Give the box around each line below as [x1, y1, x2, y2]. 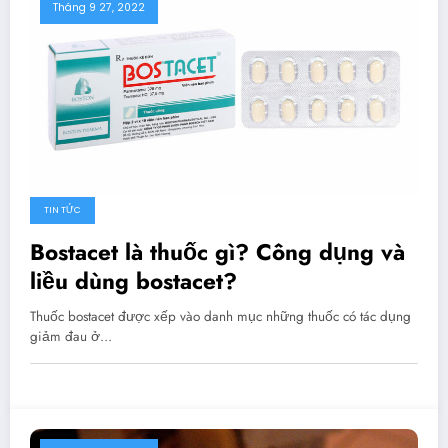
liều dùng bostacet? [30, 265, 237, 298]
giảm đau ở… [30, 327, 112, 347]
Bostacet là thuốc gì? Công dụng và [30, 236, 405, 269]
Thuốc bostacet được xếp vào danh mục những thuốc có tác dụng [30, 307, 411, 327]
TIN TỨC [44, 204, 81, 217]
